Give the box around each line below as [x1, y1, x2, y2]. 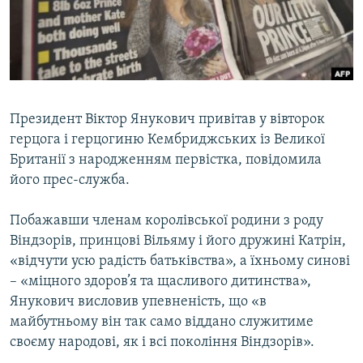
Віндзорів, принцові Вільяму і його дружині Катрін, [10, 233, 346, 250]
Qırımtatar [15, 50, 78, 66]
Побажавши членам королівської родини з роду [10, 213, 323, 229]
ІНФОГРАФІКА [29, 96, 91, 109]
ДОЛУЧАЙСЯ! [15, 95, 78, 107]
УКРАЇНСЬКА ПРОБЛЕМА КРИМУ [29, 67, 176, 79]
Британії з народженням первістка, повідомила [10, 152, 322, 169]
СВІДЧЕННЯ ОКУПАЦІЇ [29, 38, 130, 50]
